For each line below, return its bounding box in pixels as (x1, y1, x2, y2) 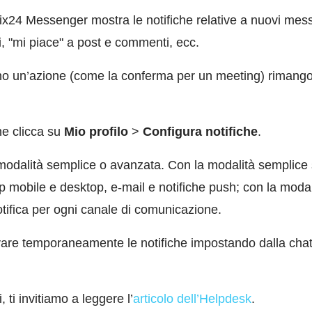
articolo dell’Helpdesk (133, 292, 251, 306)
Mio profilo (64, 125, 128, 139)
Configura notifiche (139, 125, 258, 139)
